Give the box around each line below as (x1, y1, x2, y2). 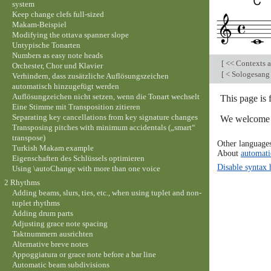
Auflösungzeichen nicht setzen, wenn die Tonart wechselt (11, 91, 200, 101)
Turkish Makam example (11, 143, 94, 152)
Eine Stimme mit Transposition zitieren (11, 102, 140, 111)
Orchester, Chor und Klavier (11, 60, 103, 70)
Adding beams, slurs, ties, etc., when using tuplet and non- (11, 188, 201, 198)
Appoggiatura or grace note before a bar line (11, 250, 156, 260)
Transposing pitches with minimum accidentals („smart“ (11, 122, 195, 132)
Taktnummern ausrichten (11, 229, 93, 239)
